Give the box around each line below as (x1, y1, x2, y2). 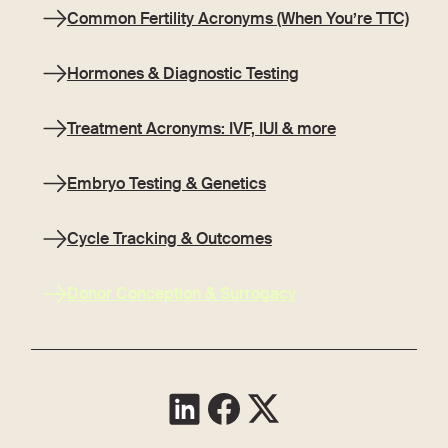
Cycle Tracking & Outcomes (66, 228, 272, 250)
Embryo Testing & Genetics (66, 173, 266, 195)
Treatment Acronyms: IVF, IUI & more (66, 118, 336, 140)
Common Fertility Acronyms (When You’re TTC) (66, 7, 409, 29)
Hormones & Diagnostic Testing (66, 63, 299, 85)
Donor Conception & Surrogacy (66, 283, 296, 305)
